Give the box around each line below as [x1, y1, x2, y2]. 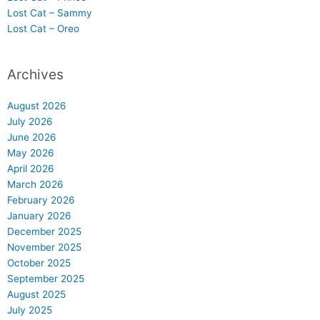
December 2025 [7, 225, 81, 237]
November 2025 [7, 241, 81, 253]
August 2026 [7, 99, 66, 111]
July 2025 [7, 304, 52, 316]
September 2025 [7, 272, 84, 284]
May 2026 [7, 146, 54, 159]
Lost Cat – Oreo [7, 23, 79, 35]
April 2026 [7, 162, 54, 174]
